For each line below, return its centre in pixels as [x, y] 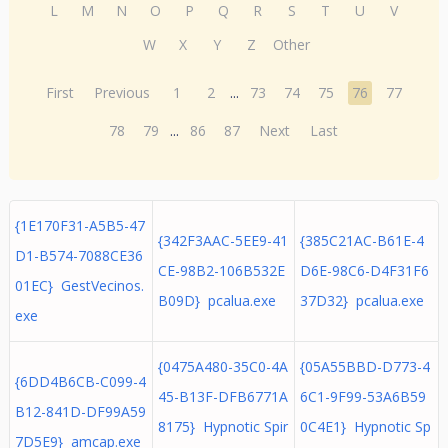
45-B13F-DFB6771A [222, 396]
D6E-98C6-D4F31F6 [364, 270]
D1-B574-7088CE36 [78, 255]
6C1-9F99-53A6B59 [362, 396]
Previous [122, 92]
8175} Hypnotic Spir [222, 426]
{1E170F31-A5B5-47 [79, 225]
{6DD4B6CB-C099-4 [80, 381]
